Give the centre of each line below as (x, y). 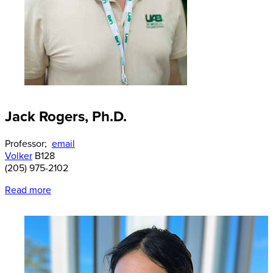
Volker (19, 156)
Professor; (27, 144)
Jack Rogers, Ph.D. (66, 116)
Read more (28, 190)
